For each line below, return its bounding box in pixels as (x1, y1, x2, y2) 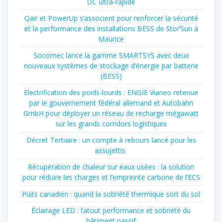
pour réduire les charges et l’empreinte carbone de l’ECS (22, 172, 200, 182)
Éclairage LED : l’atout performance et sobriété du (31, 205, 191, 215)
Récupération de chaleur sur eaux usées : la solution (28, 162, 194, 172)
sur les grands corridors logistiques (55, 119, 167, 129)
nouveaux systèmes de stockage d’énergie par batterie (23, 60, 199, 70)
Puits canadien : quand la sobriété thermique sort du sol (22, 189, 200, 199)
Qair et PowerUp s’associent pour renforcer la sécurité (24, 13, 198, 23)
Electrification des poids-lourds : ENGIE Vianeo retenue (24, 88, 198, 98)
